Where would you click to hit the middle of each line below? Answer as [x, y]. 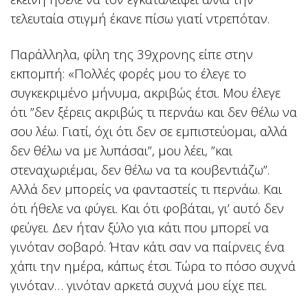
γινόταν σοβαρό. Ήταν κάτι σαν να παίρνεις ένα [147, 247]
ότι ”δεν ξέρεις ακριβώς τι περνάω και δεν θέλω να [154, 112]
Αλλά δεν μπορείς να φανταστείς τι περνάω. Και [146, 189]
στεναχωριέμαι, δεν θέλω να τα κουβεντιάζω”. [140, 170]
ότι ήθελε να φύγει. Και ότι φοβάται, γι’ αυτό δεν [147, 208]
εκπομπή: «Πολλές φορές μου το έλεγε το [128, 74]
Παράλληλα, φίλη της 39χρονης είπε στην [132, 54]
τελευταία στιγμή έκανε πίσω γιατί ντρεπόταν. [140, 19]
